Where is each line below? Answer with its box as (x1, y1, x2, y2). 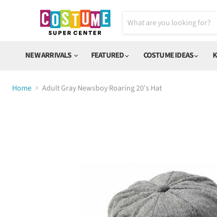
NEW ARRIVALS (25, 49, 73, 61)
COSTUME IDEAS (143, 49, 195, 61)
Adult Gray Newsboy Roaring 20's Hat (42, 82, 162, 93)
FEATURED (91, 49, 125, 61)
